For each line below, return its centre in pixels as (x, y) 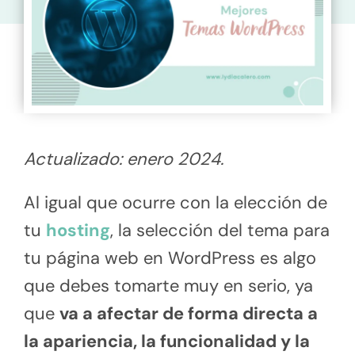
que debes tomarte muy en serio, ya (168, 285)
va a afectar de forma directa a (189, 313)
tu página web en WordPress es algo (170, 258)
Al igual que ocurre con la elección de (176, 202)
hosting (78, 230)
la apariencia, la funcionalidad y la (167, 341)
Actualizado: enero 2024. (124, 158)
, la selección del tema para (220, 230)
